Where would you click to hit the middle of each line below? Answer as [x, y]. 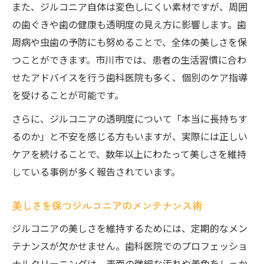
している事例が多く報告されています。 [96, 171]
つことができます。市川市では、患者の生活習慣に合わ [129, 60]
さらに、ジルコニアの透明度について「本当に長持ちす [130, 118]
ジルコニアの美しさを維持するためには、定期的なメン [130, 228]
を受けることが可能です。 [68, 95]
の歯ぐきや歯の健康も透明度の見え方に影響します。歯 [129, 24]
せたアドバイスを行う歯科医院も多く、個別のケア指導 [130, 77]
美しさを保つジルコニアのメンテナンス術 [107, 205]
